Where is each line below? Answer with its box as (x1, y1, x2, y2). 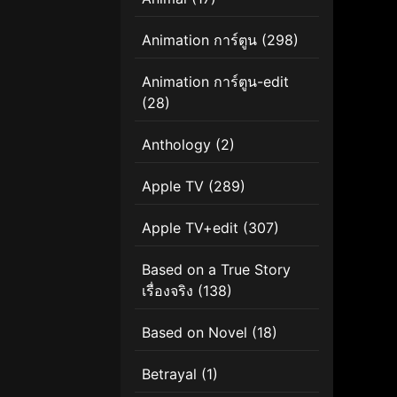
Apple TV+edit (142, 218, 238, 237)
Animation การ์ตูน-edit (142, 72, 289, 90)
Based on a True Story (142, 260, 291, 278)
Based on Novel (142, 323, 247, 341)
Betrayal (142, 364, 197, 383)
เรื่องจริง (142, 281, 193, 300)
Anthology (142, 135, 211, 153)
